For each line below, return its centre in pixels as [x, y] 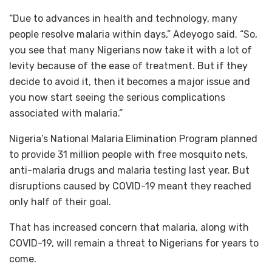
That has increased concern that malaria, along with [129, 227]
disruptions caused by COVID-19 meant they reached [130, 186]
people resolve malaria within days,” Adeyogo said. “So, [133, 34]
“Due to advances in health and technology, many [123, 19]
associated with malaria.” [66, 113]
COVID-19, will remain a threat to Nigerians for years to [134, 243]
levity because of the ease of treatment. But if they [128, 66]
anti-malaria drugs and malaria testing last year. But [129, 170]
